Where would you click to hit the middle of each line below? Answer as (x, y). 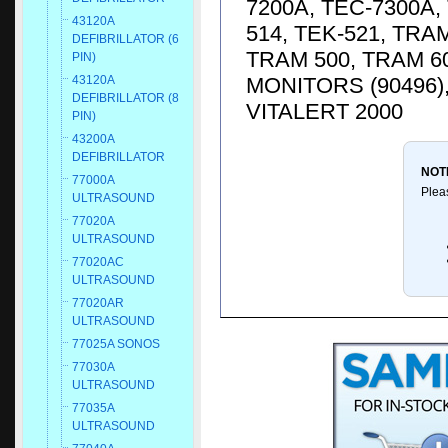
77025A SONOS (116, 344)
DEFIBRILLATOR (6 (125, 39)
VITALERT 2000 (324, 111)
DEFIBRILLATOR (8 (125, 98)
